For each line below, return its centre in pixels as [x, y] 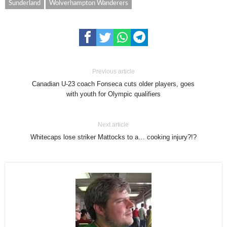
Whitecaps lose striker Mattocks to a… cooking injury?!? [113, 137]
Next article [113, 125]
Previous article [113, 71]
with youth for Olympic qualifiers [113, 94]
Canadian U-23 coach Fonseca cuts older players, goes [113, 84]
